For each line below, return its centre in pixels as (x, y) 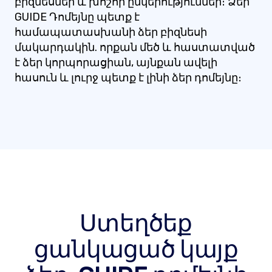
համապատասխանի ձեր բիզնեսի (111, 32)
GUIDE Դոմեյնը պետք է (77, 17)
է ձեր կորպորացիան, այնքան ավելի (116, 63)
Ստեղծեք (136, 223)
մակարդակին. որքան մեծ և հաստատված (135, 47)
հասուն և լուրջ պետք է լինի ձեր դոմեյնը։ (128, 78)
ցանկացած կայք (136, 249)
